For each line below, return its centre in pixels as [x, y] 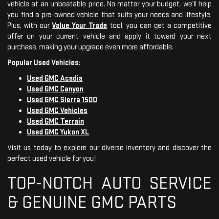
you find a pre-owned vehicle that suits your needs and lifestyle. [109, 15]
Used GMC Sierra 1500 [62, 100]
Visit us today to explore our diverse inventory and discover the [109, 148]
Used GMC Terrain [55, 121]
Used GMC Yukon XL [58, 132]
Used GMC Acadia [55, 78]
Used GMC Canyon [55, 89]
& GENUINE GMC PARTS [92, 202]
